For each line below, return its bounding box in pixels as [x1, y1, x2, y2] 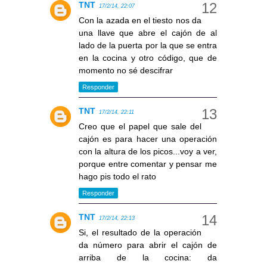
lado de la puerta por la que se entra [79, 40, 217, 50]
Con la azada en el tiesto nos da [79, 15, 201, 25]
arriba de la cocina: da [79, 252, 217, 262]
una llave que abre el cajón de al [79, 27, 217, 38]
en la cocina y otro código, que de [79, 52, 217, 63]
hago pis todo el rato [79, 171, 156, 181]
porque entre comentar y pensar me [79, 159, 217, 169]
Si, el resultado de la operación [79, 227, 201, 237]
